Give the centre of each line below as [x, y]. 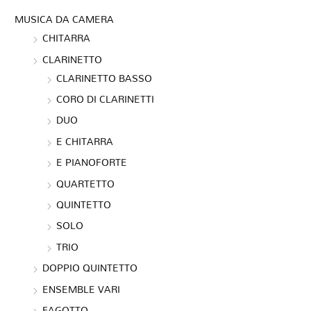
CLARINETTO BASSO [104, 78]
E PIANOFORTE [92, 162]
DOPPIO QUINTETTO [90, 268]
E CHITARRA [85, 141]
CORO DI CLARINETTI [106, 99]
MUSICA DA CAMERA [65, 19]
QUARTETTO [86, 183]
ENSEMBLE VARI [82, 289]
